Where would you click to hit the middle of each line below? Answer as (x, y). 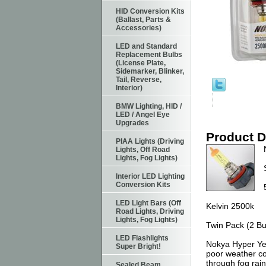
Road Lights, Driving (150, 211)
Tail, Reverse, (139, 80)
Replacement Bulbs (149, 55)
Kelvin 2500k (230, 206)
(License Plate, (141, 63)
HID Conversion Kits (150, 11)
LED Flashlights (142, 238)
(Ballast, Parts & (143, 20)
